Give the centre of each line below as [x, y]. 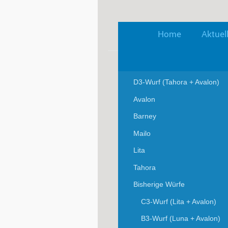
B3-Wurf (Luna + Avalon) [180, 219]
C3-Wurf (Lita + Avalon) [178, 201]
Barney [145, 116]
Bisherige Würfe [159, 184]
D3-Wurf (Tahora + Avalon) [176, 82]
